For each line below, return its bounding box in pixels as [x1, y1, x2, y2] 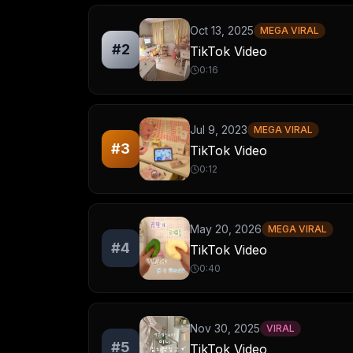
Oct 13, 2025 [190, 24, 254, 37]
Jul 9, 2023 [190, 123, 247, 136]
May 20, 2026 [190, 222, 262, 236]
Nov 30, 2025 [190, 321, 260, 335]
